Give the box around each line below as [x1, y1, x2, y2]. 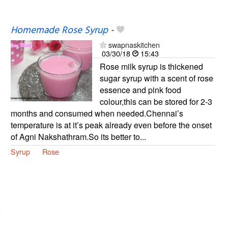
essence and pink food [99, 83, 181, 96]
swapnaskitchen [108, 39, 160, 50]
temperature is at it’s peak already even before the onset [10, 119, 212, 131]
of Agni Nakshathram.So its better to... [10, 130, 146, 142]
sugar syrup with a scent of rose [99, 72, 213, 84]
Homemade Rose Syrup [10, 22, 108, 38]
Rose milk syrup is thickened [99, 60, 203, 72]
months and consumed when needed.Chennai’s [10, 107, 183, 119]
